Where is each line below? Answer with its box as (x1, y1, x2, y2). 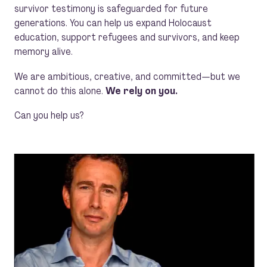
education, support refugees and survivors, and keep (14, 30, 240, 44)
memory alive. (14, 45, 73, 58)
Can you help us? (14, 108, 84, 122)
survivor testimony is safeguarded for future (14, 2, 208, 15)
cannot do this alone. (14, 83, 105, 97)
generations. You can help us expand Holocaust (14, 16, 212, 30)
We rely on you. (105, 83, 178, 97)
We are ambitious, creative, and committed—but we (14, 69, 240, 83)
